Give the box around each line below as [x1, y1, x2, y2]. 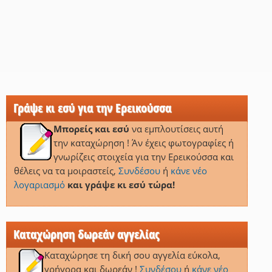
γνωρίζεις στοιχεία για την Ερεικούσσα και [53, 151, 234, 163]
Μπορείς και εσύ [53, 123, 129, 135]
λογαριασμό [13, 178, 65, 191]
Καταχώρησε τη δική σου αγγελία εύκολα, [44, 249, 220, 262]
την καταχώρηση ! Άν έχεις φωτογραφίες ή [53, 137, 234, 149]
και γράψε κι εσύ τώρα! [67, 178, 175, 191]
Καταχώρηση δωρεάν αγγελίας [13, 226, 159, 243]
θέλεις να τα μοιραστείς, [13, 165, 118, 177]
